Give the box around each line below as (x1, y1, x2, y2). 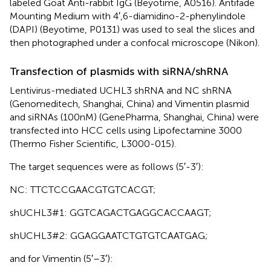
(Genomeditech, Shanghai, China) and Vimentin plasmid (10, 97, 249, 109)
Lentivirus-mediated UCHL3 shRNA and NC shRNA (10, 84, 232, 96)
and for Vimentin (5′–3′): (10, 252, 113, 264)
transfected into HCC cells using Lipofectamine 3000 (10, 124, 242, 136)
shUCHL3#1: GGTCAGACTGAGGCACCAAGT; (10, 206, 212, 218)
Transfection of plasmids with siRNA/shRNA (10, 64, 228, 78)
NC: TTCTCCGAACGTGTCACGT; (10, 183, 156, 195)
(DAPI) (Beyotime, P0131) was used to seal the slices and (10, 23, 255, 35)
